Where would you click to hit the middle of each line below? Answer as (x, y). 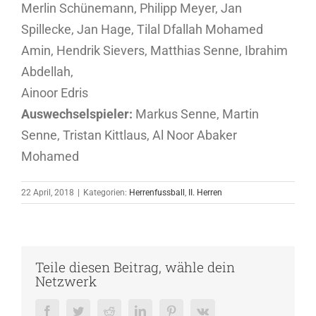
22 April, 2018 (48, 192)
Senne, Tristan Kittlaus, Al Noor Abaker (129, 135)
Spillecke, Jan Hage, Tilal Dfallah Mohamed (142, 29)
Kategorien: (106, 192)
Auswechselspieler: (78, 114)
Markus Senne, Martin (197, 114)
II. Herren (205, 192)
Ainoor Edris (55, 92)
